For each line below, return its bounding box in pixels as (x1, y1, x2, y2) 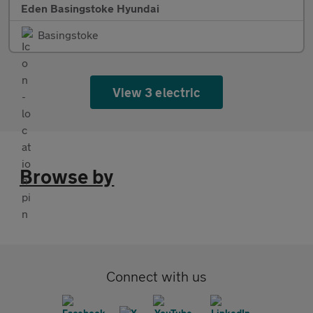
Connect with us (106, 268, 207, 284)
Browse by (20, 164, 115, 188)
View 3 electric (112, 84, 201, 100)
